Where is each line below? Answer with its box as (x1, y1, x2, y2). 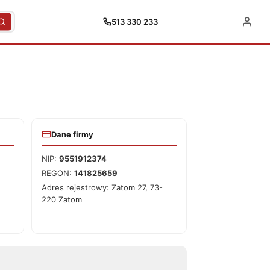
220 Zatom (42, 195, 82, 204)
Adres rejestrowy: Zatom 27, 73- (42, 183, 163, 192)
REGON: (42, 168, 74, 178)
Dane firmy (51, 130, 93, 139)
